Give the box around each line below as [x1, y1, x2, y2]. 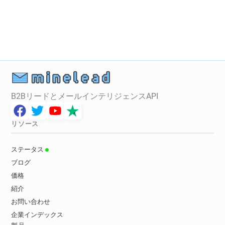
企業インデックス [11, 211, 64, 219]
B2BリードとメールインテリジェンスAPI [11, 91, 159, 101]
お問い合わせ [11, 198, 51, 206]
